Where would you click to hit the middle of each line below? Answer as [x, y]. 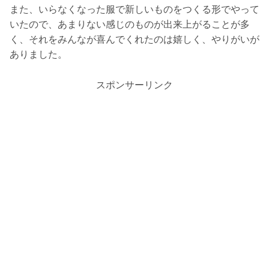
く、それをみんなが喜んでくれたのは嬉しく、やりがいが [134, 40]
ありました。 [38, 55]
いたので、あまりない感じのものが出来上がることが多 [130, 25]
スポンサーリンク [134, 85]
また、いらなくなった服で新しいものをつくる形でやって [134, 10]
